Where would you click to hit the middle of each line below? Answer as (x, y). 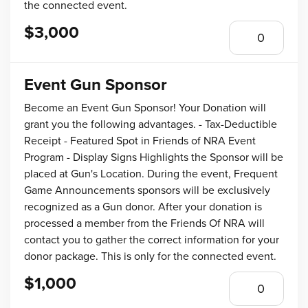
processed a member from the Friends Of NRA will (144, 223)
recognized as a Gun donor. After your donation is (143, 207)
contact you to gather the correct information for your (152, 240)
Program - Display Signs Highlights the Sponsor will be (154, 157)
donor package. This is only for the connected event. (150, 256)
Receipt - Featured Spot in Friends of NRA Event (140, 141)
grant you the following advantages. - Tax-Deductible (151, 124)
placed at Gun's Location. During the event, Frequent (151, 174)
